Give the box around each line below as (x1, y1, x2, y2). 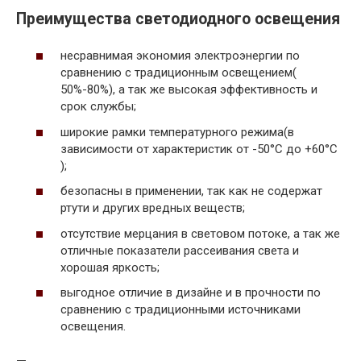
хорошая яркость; (60, 259, 160, 275)
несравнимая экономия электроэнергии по (60, 48, 300, 64)
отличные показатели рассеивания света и (60, 243, 299, 258)
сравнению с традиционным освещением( (60, 65, 297, 81)
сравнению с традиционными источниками (60, 302, 301, 317)
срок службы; (60, 99, 136, 114)
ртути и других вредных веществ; (60, 201, 245, 216)
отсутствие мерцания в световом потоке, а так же (60, 226, 340, 241)
